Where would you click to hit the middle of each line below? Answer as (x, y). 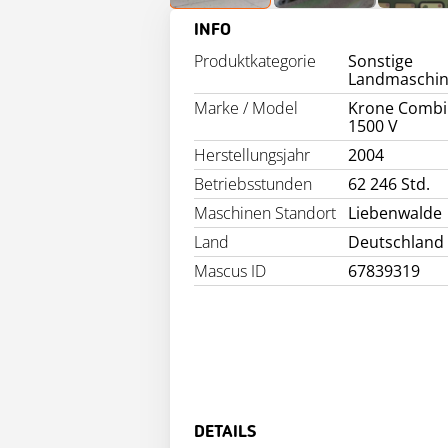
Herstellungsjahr (252, 155)
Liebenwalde (395, 213)
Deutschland (396, 242)
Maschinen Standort (265, 213)
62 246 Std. (389, 184)
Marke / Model (246, 108)
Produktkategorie (255, 61)
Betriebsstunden (253, 184)
